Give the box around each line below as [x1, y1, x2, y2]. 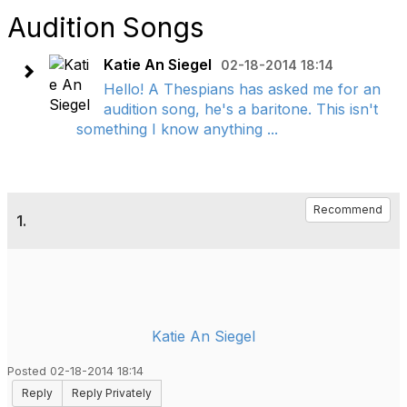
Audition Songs [7, 11, 203, 44]
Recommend [313, 203, 382, 216]
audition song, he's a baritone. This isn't [104, 100, 378, 118]
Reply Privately [72, 386, 152, 400]
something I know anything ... [76, 120, 278, 138]
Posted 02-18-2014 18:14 [7, 364, 144, 378]
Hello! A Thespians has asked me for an [104, 80, 381, 98]
